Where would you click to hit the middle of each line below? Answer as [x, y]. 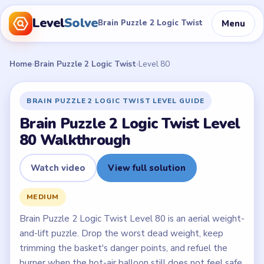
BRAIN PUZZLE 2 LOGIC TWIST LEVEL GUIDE [115, 100]
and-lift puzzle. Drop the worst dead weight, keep [121, 233]
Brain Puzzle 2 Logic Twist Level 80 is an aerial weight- [132, 218]
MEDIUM [43, 197]
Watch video [58, 168]
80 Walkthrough [75, 140]
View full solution [147, 168]
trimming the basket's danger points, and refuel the [123, 248]
